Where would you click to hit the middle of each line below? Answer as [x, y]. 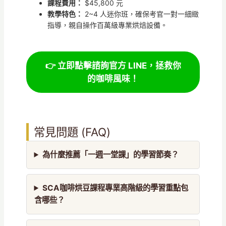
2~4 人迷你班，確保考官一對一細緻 [140, 14]
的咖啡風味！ [113, 78]
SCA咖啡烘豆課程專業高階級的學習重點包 [115, 188]
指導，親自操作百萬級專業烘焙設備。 [107, 25]
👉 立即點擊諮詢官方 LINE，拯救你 [113, 65]
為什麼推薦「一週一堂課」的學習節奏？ [110, 154]
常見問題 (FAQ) [72, 132]
